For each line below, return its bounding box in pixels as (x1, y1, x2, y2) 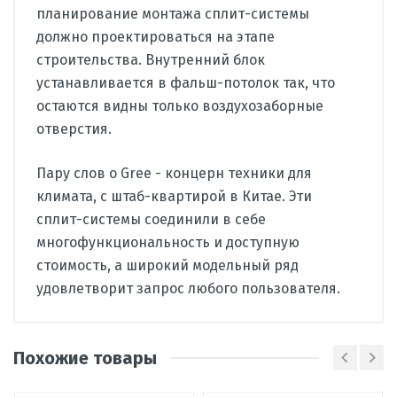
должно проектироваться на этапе (36, 28, 275, 46)
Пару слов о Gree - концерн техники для (36, 165, 312, 183)
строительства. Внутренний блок (36, 51, 265, 69)
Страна (36, 348, 82, 365)
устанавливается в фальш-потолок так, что (36, 74, 335, 92)
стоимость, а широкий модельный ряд (36, 257, 299, 275)
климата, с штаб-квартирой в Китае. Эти (36, 188, 312, 206)
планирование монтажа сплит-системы (36, 5, 309, 23)
